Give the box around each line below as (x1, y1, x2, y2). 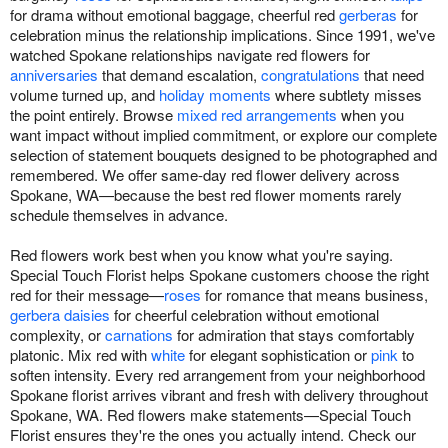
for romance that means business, (201, 284, 428, 306)
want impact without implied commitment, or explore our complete (10, 124, 437, 146)
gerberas (339, 4, 397, 26)
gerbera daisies (10, 304, 110, 326)
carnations (105, 324, 173, 346)
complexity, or (10, 324, 105, 346)
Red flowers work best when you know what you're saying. (10, 244, 393, 266)
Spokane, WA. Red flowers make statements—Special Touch (10, 404, 411, 426)
